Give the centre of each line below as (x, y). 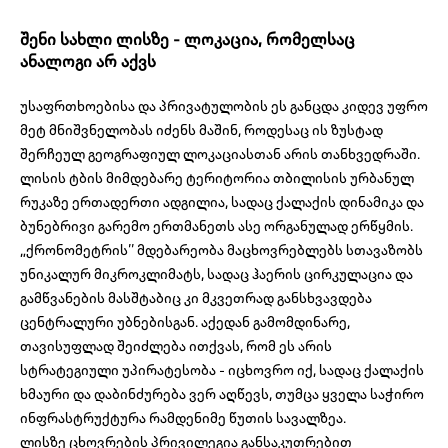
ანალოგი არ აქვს (88, 61)
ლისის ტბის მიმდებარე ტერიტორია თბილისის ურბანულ (217, 178)
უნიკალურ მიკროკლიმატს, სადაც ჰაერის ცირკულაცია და (216, 274)
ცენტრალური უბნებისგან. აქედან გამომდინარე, (185, 322)
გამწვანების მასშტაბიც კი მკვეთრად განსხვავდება (196, 298)
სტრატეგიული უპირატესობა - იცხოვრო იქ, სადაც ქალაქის (222, 370)
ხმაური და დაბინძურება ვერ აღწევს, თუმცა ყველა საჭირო (222, 394)
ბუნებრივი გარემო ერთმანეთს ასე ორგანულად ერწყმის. (216, 226)
